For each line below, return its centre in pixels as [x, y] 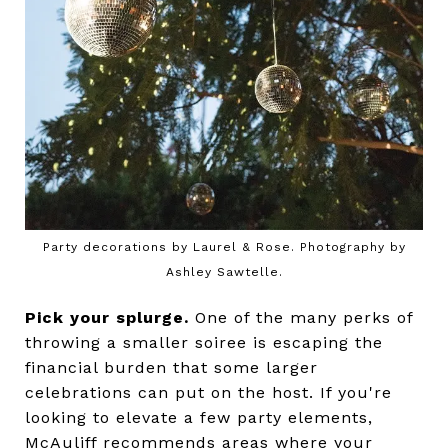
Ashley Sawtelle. [224, 272]
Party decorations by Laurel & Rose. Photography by [224, 247]
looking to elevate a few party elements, [199, 418]
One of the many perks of [304, 318]
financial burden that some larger [171, 368]
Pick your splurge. [110, 318]
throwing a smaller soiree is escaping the [204, 343]
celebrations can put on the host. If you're [208, 393]
